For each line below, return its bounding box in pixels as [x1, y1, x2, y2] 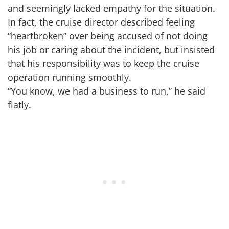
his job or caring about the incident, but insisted [8, 43, 215, 56]
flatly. [8, 99, 31, 111]
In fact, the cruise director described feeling [8, 16, 195, 29]
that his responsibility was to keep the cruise [8, 57, 199, 70]
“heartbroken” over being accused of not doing [8, 30, 208, 42]
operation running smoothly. [8, 71, 131, 84]
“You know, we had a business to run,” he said [8, 85, 205, 98]
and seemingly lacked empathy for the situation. [8, 2, 215, 15]
